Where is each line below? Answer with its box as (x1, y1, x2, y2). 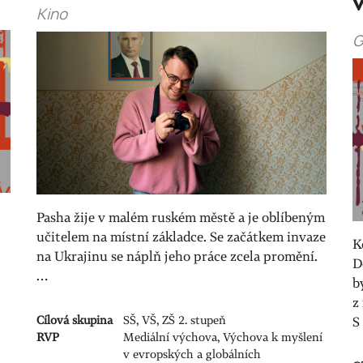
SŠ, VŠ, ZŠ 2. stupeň (123, 312, 227, 328)
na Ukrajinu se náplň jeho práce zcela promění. (36, 247, 318, 266)
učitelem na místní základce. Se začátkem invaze (36, 228, 326, 246)
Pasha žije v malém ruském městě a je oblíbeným (36, 208, 325, 227)
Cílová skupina (36, 312, 113, 328)
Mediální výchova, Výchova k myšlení (123, 329, 323, 345)
